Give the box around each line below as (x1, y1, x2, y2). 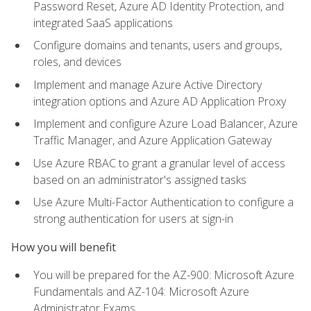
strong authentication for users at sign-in (33, 211, 233, 227)
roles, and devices (33, 54, 121, 70)
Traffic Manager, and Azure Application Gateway (33, 133, 271, 149)
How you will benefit (11, 239, 116, 255)
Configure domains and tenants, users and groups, (33, 37, 282, 53)
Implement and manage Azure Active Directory (33, 76, 262, 92)
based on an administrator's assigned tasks (33, 171, 246, 187)
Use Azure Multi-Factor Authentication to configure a (33, 194, 294, 210)
